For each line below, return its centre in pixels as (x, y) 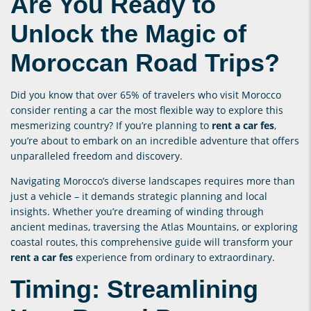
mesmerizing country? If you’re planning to (111, 125)
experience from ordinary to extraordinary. (174, 257)
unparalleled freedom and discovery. (96, 155)
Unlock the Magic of (128, 33)
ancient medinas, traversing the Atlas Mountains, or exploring (154, 226)
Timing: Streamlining (134, 289)
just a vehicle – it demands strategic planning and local (139, 196)
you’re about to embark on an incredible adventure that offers (155, 140)
